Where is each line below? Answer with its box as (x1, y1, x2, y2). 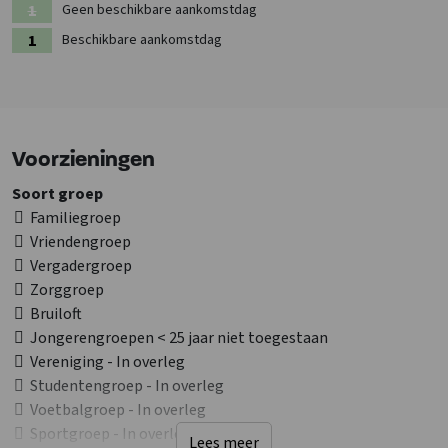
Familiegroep (30, 207, 121, 230)
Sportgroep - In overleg (30, 423, 191, 446)
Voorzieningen (12, 149, 155, 173)
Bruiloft (30, 303, 82, 326)
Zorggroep (30, 279, 104, 302)
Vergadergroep (30, 255, 132, 278)
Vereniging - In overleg (30, 351, 185, 374)
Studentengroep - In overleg (30, 375, 224, 398)
